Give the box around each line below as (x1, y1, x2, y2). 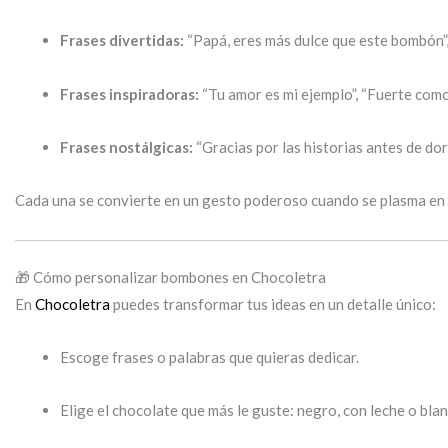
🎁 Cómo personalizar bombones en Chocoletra (15, 267, 326, 286)
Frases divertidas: (60, 31, 184, 50)
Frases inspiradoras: (60, 84, 199, 103)
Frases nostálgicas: (60, 137, 193, 156)
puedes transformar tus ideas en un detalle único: (110, 294, 436, 313)
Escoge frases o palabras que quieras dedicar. (60, 348, 359, 366)
